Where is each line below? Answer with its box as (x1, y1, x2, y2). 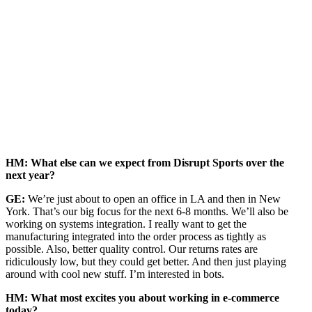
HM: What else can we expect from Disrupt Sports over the (6, 157, 284, 169)
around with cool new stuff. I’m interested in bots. (6, 268, 224, 280)
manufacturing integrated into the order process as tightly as (6, 231, 266, 242)
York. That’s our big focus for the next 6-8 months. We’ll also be (6, 205, 288, 217)
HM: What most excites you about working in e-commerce (6, 292, 279, 304)
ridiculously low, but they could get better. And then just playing (6, 256, 286, 267)
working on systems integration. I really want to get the (6, 218, 247, 230)
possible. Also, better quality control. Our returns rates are (6, 243, 258, 255)
